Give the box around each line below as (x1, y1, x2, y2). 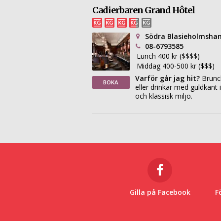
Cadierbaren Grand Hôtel (92, 4, 195, 16)
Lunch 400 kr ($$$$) (137, 51, 200, 61)
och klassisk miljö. (135, 91, 193, 101)
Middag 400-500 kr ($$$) (137, 61, 215, 71)
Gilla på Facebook (129, 187, 190, 197)
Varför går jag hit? (135, 74, 200, 83)
